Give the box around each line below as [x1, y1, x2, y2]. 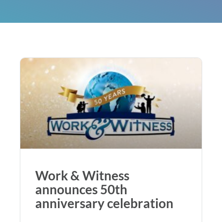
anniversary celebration [35, 195, 173, 211]
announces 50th [35, 181, 127, 197]
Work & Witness [35, 167, 129, 183]
